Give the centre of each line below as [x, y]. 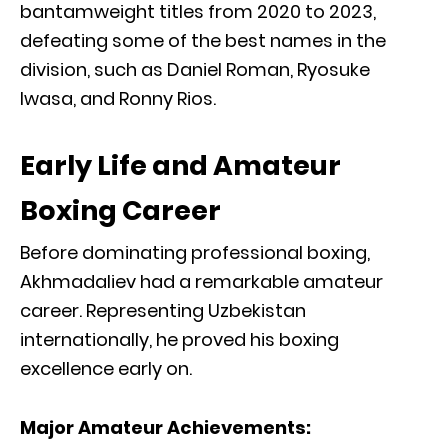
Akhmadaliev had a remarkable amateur [201, 281]
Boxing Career [120, 210]
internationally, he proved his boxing [179, 339]
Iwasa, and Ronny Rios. [118, 98]
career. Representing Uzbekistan [163, 310]
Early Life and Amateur [180, 165]
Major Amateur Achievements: [165, 427]
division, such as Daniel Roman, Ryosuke [195, 69]
